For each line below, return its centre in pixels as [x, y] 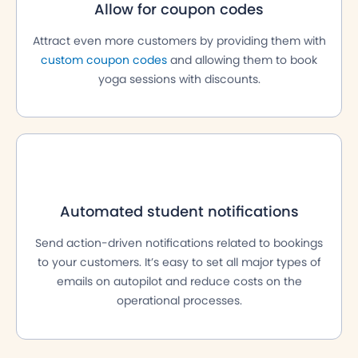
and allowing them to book [242, 60]
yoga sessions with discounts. [179, 80]
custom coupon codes [104, 60]
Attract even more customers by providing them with [179, 41]
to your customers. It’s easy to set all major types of [179, 263]
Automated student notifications [179, 212]
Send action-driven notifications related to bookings [179, 243]
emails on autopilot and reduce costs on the [179, 282]
